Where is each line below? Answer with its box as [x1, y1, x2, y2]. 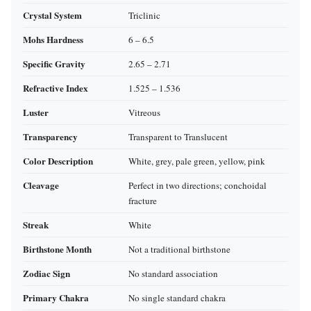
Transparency [23, 130, 78, 144]
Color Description [23, 154, 93, 168]
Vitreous [128, 106, 160, 119]
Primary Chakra [23, 291, 89, 305]
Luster [23, 106, 49, 119]
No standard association [128, 267, 218, 280]
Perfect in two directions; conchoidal [128, 179, 267, 192]
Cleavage [23, 178, 59, 192]
